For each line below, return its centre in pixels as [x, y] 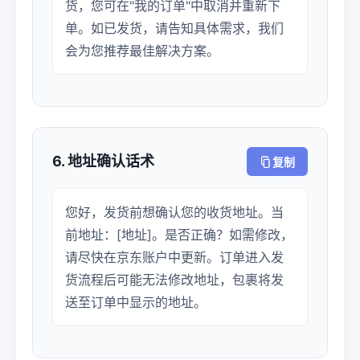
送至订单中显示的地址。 [136, 302]
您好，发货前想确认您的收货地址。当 [174, 212]
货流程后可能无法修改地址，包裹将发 [174, 280]
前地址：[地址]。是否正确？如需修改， [179, 235]
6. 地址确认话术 [103, 161]
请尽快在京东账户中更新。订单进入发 [174, 257]
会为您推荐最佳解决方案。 [142, 51]
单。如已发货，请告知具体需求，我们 [174, 28]
